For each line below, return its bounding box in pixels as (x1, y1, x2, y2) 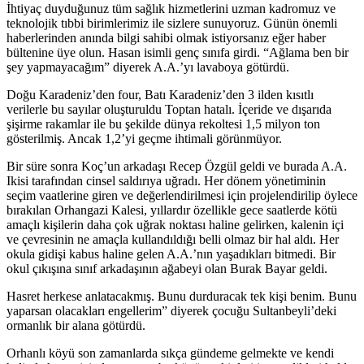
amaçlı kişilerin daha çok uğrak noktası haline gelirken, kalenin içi (6, 218, 344, 232)
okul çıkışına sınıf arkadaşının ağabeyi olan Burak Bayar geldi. (6, 262, 327, 275)
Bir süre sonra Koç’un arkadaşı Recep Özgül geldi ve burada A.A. (6, 159, 347, 173)
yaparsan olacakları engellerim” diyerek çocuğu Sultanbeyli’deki (6, 304, 336, 318)
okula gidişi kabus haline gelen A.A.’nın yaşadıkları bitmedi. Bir (6, 247, 336, 261)
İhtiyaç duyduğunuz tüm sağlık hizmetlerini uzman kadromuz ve (6, 2, 336, 15)
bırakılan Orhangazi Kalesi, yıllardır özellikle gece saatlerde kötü (6, 203, 337, 217)
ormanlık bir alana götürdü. (6, 318, 145, 332)
